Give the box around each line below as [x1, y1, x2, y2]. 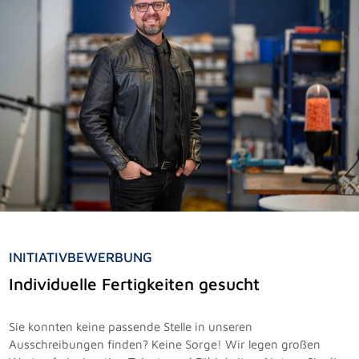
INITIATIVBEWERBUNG [9, 249, 153, 266]
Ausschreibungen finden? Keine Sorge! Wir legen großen [9, 337, 321, 351]
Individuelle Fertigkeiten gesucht [9, 273, 260, 293]
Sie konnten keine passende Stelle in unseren [9, 319, 253, 333]
